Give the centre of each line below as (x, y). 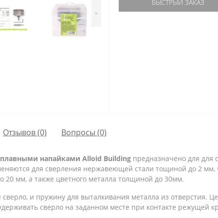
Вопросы (78, 132)
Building (117, 158)
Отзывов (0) (25, 132)
